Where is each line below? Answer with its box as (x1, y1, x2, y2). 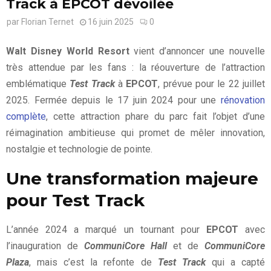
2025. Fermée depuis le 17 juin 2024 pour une (6, 94, 217, 106)
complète (6, 110, 46, 122)
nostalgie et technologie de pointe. (6, 143, 152, 155)
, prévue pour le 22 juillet (158, 77, 266, 90)
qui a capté (211, 256, 266, 268)
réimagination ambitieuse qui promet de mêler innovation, (6, 126, 265, 139)
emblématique (6, 77, 67, 90)
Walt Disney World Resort (6, 45, 129, 57)
